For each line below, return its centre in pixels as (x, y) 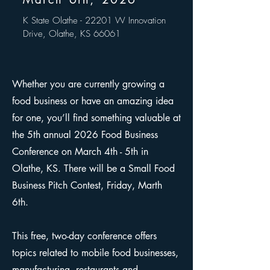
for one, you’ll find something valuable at (96, 118)
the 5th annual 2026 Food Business (85, 135)
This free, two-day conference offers (84, 236)
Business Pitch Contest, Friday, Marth (87, 185)
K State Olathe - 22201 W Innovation (94, 20)
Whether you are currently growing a (88, 84)
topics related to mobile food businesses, (95, 253)
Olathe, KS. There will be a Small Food (93, 168)
